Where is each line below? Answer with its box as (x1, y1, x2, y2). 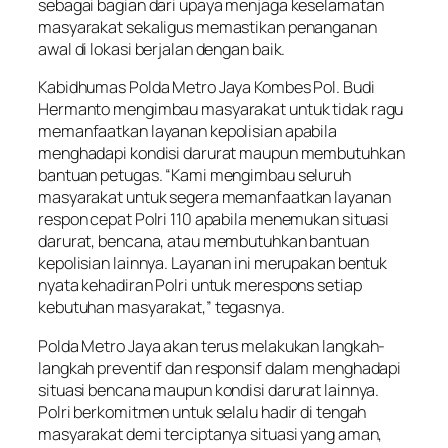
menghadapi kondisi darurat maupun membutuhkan (38, 142, 405, 165)
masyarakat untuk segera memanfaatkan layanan (38, 186, 391, 209)
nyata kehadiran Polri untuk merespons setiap (38, 274, 362, 297)
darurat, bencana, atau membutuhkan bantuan (38, 230, 369, 253)
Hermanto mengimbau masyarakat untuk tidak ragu (38, 98, 404, 121)
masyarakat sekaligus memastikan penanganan (38, 16, 377, 39)
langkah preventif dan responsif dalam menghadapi (38, 356, 402, 379)
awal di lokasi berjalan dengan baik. (38, 38, 286, 61)
